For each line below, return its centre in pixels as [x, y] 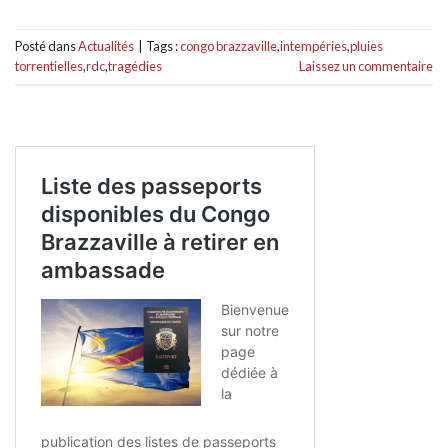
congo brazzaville [228, 45]
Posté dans [46, 45]
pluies [366, 45]
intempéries [313, 45]
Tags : [163, 45]
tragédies [135, 65]
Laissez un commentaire [366, 65]
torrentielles [49, 65]
